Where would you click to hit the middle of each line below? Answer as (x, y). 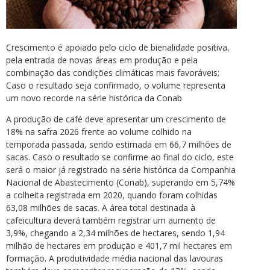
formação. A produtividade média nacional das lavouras (115, 259)
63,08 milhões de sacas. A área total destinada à (101, 208)
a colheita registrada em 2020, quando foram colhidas (112, 195)
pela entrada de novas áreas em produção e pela (102, 60)
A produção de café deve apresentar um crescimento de (116, 119)
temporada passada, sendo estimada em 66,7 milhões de (119, 145)
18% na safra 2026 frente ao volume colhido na (99, 132)
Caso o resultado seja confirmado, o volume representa (116, 86)
